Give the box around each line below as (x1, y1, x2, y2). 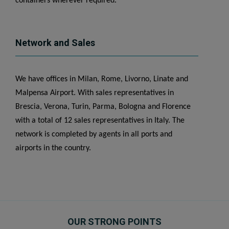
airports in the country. (15, 144, 91, 152)
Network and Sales (15, 37, 95, 48)
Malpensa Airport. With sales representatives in (15, 89, 174, 97)
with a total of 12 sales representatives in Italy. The (15, 117, 185, 125)
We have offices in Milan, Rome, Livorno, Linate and (15, 75, 188, 83)
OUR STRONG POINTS (67, 216, 162, 227)
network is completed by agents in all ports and (15, 130, 172, 139)
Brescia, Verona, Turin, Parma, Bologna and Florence (15, 103, 191, 111)
